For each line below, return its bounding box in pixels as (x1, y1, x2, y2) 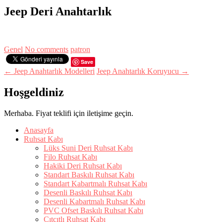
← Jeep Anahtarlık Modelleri (4, 66, 95, 75)
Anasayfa (24, 125, 54, 134)
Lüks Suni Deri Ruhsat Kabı (44, 143, 133, 152)
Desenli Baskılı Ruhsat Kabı (44, 188, 132, 197)
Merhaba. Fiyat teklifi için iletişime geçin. (4, 109, 133, 117)
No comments (25, 45, 68, 54)
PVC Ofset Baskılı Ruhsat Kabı (44, 206, 143, 215)
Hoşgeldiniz (4, 85, 64, 99)
